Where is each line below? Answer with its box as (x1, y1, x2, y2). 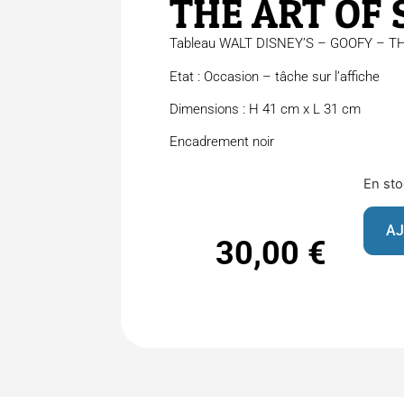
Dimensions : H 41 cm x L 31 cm (170, 101, 362, 118)
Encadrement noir (170, 133, 275, 151)
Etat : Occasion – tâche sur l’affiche (170, 68, 381, 85)
